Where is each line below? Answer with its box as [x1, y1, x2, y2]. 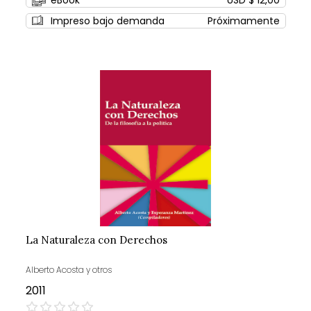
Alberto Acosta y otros [25, 264, 112, 276]
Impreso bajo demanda [50, 14, 165, 28]
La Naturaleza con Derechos [25, 233, 167, 247]
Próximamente [207, 14, 280, 28]
